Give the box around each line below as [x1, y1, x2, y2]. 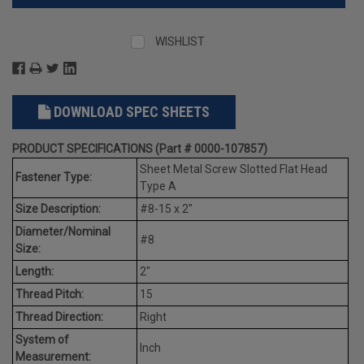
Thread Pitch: [15, 287, 84, 301]
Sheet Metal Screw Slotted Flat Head [140, 162, 327, 175]
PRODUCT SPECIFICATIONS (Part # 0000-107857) [12, 141, 267, 155]
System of [15, 332, 69, 346]
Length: [15, 264, 54, 278]
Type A [140, 179, 176, 193]
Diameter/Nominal [15, 224, 110, 238]
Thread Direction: [15, 310, 103, 323]
